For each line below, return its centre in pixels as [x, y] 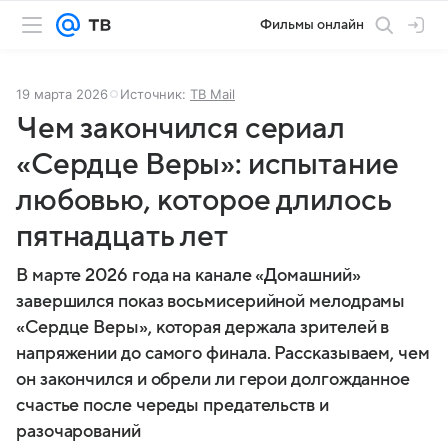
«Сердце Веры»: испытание [207, 164]
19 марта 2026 [62, 94]
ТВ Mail [212, 94]
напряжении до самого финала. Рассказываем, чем [223, 353]
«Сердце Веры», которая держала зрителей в [203, 327]
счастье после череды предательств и [172, 405]
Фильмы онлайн [312, 24]
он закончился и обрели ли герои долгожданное [213, 379]
